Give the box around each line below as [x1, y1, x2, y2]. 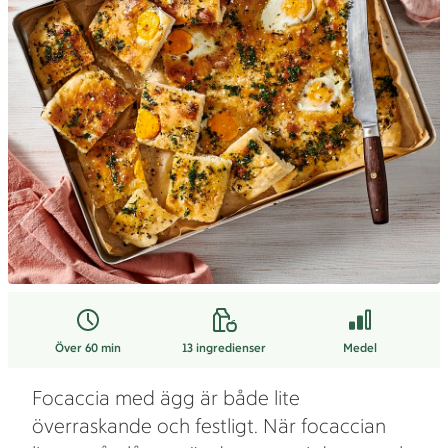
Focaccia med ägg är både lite [32, 386, 300, 410]
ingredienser [195, 341, 266, 355]
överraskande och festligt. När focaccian [32, 414, 386, 438]
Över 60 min [54, 341, 121, 355]
